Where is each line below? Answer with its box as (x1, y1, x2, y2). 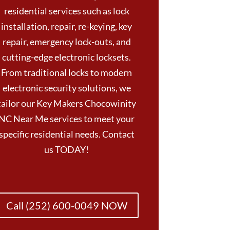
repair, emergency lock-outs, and (2, 36, 131, 48)
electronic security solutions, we (2, 82, 131, 94)
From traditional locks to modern (1, 67, 132, 79)
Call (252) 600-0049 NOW (6, 199, 127, 212)
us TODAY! (44, 144, 89, 156)
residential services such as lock (4, 5, 129, 17)
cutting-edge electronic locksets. (2, 51, 131, 63)
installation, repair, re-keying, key (1, 21, 132, 32)
